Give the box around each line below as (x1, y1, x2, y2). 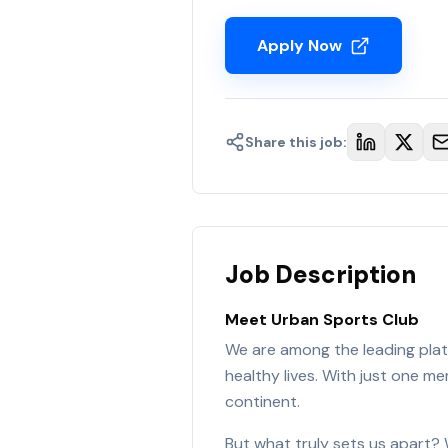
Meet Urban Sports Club (225, 309, 419, 330)
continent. (225, 391, 300, 412)
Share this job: (245, 133, 347, 151)
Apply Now (257, 35, 342, 56)
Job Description (225, 259, 416, 290)
